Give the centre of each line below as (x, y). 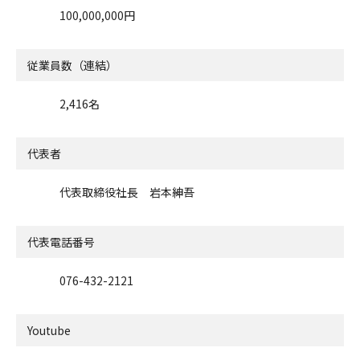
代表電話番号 (61, 241)
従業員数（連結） (72, 65)
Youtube (49, 330)
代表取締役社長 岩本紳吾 (127, 192)
